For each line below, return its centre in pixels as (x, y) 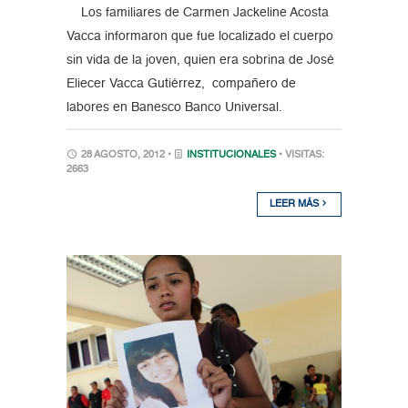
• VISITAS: (301, 156)
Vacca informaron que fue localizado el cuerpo (199, 37)
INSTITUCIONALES (231, 156)
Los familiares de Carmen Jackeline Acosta (197, 13)
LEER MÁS (296, 205)
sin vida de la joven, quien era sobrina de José (200, 61)
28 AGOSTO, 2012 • (126, 156)
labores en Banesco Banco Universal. (174, 108)
